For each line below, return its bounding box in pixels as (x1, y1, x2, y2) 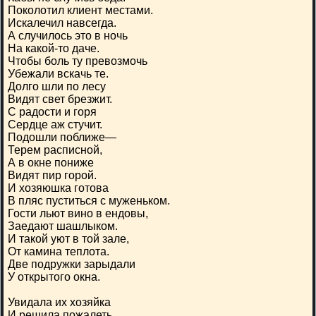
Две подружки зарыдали (8, 258, 135, 270)
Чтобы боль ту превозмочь (8, 55, 147, 67)
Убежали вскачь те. (8, 68, 109, 80)
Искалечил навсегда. (8, 17, 116, 29)
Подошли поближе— (8, 131, 116, 143)
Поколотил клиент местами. (8, 4, 153, 16)
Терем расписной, (8, 144, 102, 156)
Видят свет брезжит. (8, 93, 112, 105)
